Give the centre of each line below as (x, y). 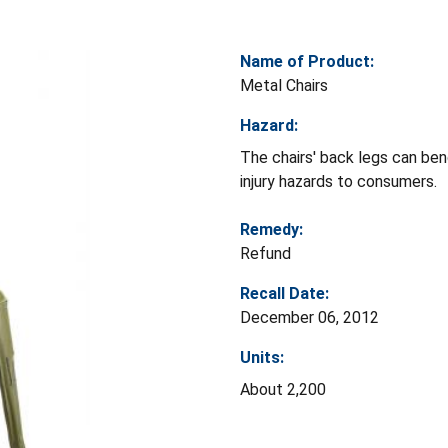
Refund (265, 253)
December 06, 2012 (309, 317)
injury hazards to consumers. (338, 181)
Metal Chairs (284, 85)
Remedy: (271, 229)
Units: (262, 357)
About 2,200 (283, 389)
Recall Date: (284, 293)
